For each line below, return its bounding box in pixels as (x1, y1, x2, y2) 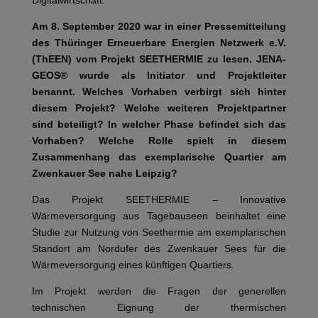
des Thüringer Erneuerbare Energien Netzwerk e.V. (31, 36, 287, 48)
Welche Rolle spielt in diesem (98, 134, 287, 146)
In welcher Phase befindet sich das (108, 118, 287, 130)
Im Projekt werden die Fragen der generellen (31, 285, 287, 297)
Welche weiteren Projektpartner (124, 102, 287, 114)
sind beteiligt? (31, 118, 109, 130)
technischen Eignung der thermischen (31, 301, 287, 313)
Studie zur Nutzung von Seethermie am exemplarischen (31, 226, 287, 238)
